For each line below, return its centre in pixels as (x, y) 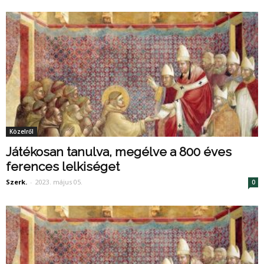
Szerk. (16, 181)
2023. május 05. (59, 181)
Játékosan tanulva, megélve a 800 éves (119, 151)
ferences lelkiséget (63, 166)
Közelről (22, 131)
